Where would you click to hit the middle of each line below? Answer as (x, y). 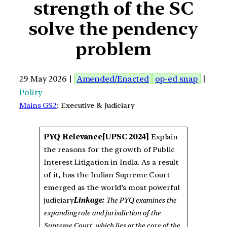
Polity (31, 92)
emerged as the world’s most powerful (112, 188)
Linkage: (90, 200)
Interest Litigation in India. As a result (111, 162)
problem (113, 49)
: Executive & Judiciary (96, 105)
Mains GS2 (38, 105)
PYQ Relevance (73, 137)
